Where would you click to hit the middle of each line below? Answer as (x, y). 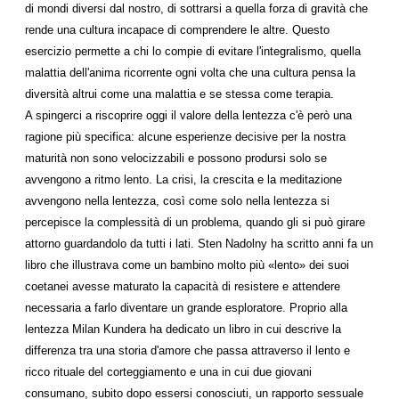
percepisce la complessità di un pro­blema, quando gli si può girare (195, 222)
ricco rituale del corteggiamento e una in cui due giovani (168, 372)
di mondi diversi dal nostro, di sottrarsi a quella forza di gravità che (196, 8)
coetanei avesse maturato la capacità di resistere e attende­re (183, 286)
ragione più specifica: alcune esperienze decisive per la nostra (185, 137)
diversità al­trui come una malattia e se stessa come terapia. (179, 94)
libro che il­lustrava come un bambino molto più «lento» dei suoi (187, 265)
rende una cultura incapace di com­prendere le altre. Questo (177, 30)
